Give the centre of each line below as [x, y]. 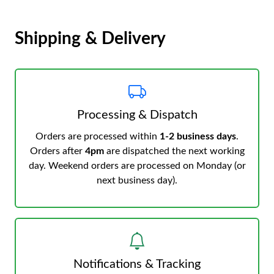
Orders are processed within [98, 136]
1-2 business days [198, 136]
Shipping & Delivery [90, 39]
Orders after [57, 151]
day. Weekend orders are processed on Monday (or [137, 166]
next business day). [137, 180]
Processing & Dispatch [137, 115]
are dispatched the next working [174, 151]
